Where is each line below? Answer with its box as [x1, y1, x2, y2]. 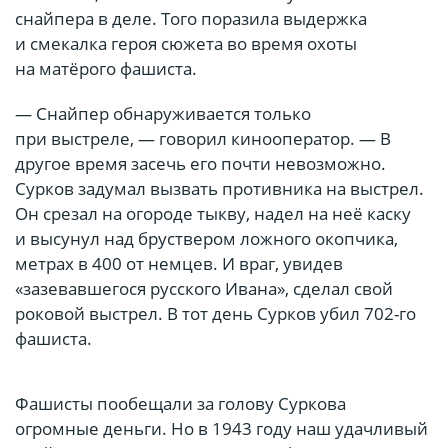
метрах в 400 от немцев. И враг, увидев [15, 252, 343, 276]
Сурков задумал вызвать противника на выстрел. [15, 177, 424, 201]
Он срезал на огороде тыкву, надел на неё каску [15, 202, 411, 226]
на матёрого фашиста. [15, 57, 197, 81]
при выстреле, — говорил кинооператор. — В [15, 127, 391, 151]
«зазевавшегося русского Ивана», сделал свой [15, 277, 393, 301]
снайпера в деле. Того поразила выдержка [15, 7, 367, 31]
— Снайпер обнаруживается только [15, 102, 311, 126]
